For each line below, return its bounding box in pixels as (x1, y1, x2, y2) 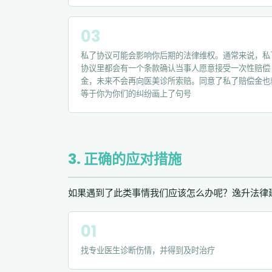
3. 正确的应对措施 (68, 149, 182, 169)
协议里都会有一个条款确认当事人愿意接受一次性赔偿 (81, 63, 270, 73)
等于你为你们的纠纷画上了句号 (81, 89, 191, 98)
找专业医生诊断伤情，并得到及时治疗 (81, 245, 215, 255)
